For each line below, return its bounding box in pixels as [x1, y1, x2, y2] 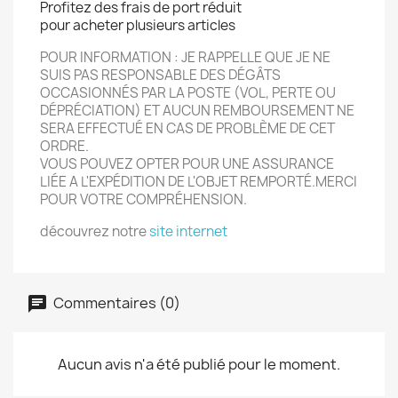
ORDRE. [40, 137, 92, 155]
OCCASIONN [40, 84, 122, 102]
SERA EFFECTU [40, 119, 135, 138]
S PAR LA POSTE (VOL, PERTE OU [130, 84, 336, 102]
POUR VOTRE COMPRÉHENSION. [40, 190, 247, 209]
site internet [149, 222, 227, 241]
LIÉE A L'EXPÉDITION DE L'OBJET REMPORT [40, 172, 304, 191]
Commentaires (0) [51, 292, 180, 313]
